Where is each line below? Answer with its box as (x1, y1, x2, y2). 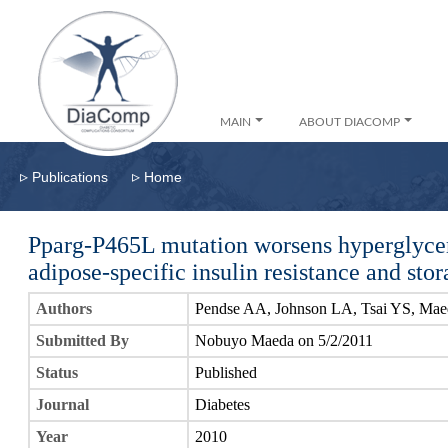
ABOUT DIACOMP (299, 116, 400, 128)
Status (36, 364, 78, 381)
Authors (36, 300, 92, 317)
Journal (36, 396, 89, 413)
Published (195, 364, 257, 381)
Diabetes (195, 396, 250, 413)
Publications (32, 169, 108, 185)
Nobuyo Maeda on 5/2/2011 (195, 332, 373, 349)
